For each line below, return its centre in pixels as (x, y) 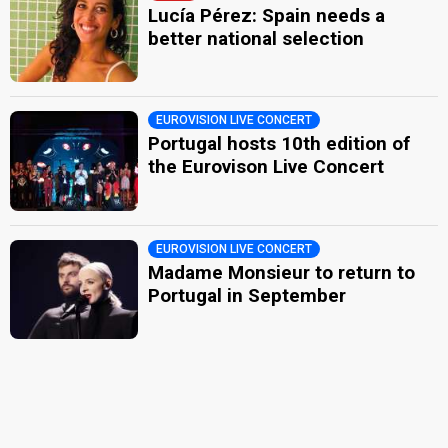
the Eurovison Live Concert (266, 167)
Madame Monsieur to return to (282, 272)
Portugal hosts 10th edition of (279, 144)
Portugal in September (247, 295)
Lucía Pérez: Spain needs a (267, 15)
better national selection (256, 38)
